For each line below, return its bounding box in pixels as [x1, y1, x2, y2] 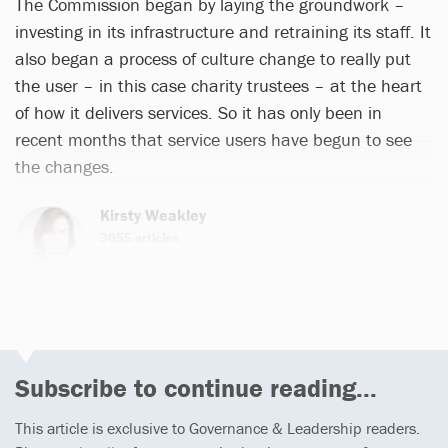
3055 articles [100, 228, 178, 246]
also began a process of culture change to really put [15, 46, 411, 70]
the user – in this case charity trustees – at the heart [15, 73, 422, 97]
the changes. [15, 154, 114, 178]
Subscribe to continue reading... [15, 371, 377, 404]
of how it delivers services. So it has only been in [15, 100, 382, 124]
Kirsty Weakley [100, 204, 206, 225]
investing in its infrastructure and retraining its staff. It [15, 19, 431, 43]
